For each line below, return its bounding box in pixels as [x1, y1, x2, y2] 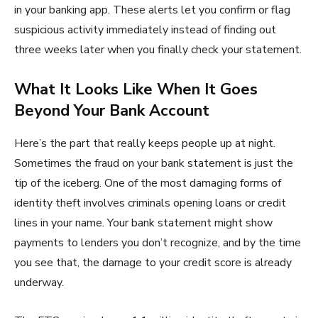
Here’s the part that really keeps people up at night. [14, 135, 275, 151]
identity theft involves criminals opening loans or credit [14, 194, 286, 211]
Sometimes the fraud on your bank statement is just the [14, 155, 293, 171]
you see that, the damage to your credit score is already [14, 254, 292, 270]
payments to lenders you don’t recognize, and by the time [14, 234, 301, 251]
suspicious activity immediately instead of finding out [14, 21, 276, 38]
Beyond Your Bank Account [14, 99, 209, 121]
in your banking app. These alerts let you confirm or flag [14, 1, 290, 18]
